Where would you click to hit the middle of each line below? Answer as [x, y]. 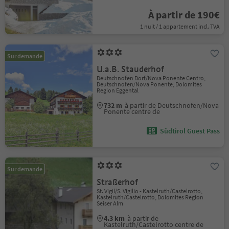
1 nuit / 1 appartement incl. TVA [180, 26]
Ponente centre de [132, 111]
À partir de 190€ [184, 15]
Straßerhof [118, 182]
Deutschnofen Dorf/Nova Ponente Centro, [151, 78]
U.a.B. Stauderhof [131, 69]
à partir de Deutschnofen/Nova [172, 105]
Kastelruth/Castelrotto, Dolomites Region [150, 197]
